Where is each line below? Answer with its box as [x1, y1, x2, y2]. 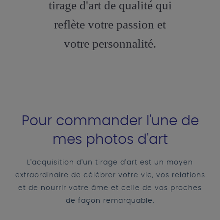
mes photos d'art [52, 133, 168, 147]
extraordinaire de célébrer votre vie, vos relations [15, 171, 205, 179]
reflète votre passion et [54, 17, 166, 31]
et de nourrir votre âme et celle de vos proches [18, 184, 202, 192]
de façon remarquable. [65, 197, 155, 204]
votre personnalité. [64, 36, 156, 50]
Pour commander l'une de [21, 114, 199, 128]
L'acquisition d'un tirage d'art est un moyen [27, 159, 193, 166]
